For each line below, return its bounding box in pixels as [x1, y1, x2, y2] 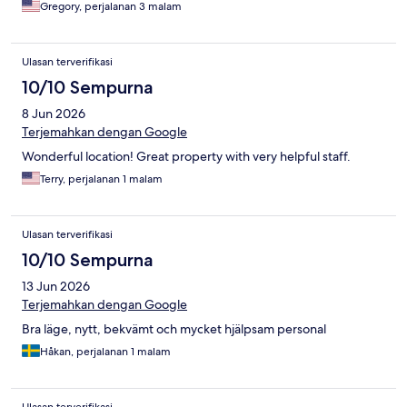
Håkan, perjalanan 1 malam [40, 344, 171, 360]
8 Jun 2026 [22, 105, 85, 123]
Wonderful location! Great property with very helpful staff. [22, 148, 351, 165]
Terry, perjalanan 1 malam [40, 172, 163, 187]
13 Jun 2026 [22, 278, 90, 295]
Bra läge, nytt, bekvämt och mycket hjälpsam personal [22, 321, 326, 338]
